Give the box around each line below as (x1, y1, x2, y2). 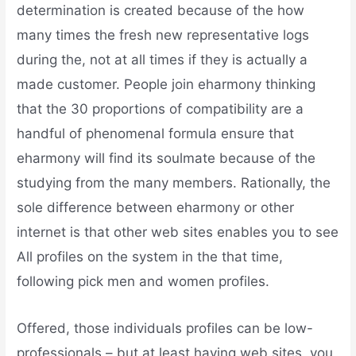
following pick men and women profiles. (17, 273, 270, 290)
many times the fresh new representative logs (17, 27, 310, 44)
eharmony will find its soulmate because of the (17, 150, 316, 167)
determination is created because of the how (17, 2, 305, 19)
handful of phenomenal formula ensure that (17, 126, 295, 142)
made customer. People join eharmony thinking (17, 76, 316, 93)
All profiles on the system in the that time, (17, 249, 284, 265)
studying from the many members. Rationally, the (17, 175, 331, 192)
